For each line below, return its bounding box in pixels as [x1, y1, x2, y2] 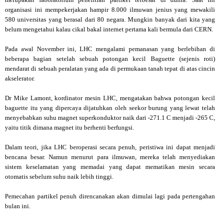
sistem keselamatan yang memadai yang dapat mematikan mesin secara [5, 163, 215, 170]
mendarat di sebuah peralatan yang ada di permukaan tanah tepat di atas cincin [5, 64, 215, 72]
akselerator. [5, 74, 35, 82]
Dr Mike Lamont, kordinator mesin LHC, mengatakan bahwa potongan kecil [5, 94, 215, 102]
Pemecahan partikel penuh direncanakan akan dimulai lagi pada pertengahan [5, 192, 215, 200]
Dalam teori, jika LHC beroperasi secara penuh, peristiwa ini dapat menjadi [5, 143, 215, 151]
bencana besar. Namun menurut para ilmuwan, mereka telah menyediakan [5, 153, 215, 161]
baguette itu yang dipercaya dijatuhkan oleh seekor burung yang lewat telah [5, 104, 215, 111]
